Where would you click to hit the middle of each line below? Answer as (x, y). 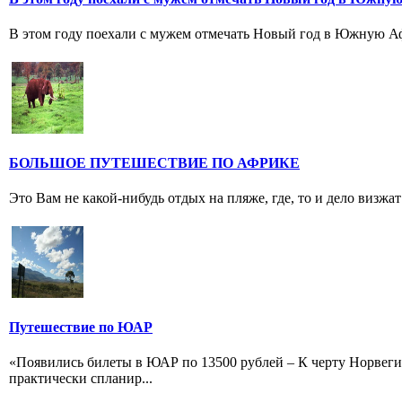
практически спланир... (81, 379)
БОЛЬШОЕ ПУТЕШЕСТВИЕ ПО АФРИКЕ (154, 162)
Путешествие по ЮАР (81, 327)
